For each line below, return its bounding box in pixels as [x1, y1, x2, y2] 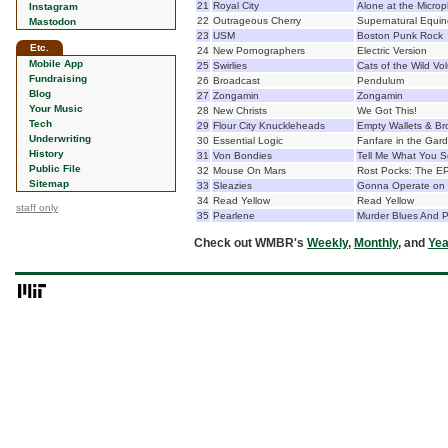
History [29, 148, 64, 159]
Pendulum [357, 75, 404, 86]
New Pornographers [213, 45, 305, 56]
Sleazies [213, 180, 252, 191]
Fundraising [29, 73, 87, 84]
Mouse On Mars [213, 165, 286, 176]
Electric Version [357, 45, 427, 56]
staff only [16, 202, 58, 213]
